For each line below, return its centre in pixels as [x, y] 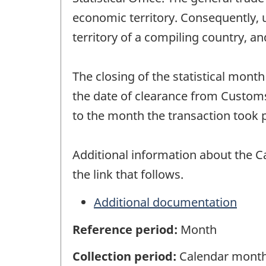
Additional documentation [165, 202]
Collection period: [126, 256]
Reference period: [126, 230]
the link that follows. [128, 175]
